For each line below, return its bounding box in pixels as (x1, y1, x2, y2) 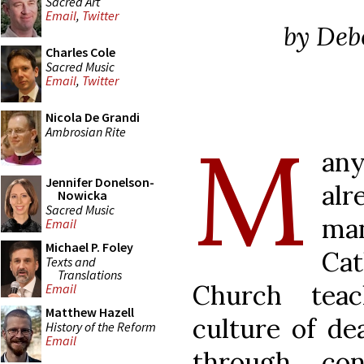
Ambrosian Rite (45, 123, 126, 140)
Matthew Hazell (45, 304, 134, 320)
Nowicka (58, 187, 107, 203)
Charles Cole (45, 44, 115, 60)
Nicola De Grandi (45, 109, 140, 125)
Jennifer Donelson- (45, 174, 154, 190)
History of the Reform (45, 318, 156, 335)
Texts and (45, 253, 96, 270)
